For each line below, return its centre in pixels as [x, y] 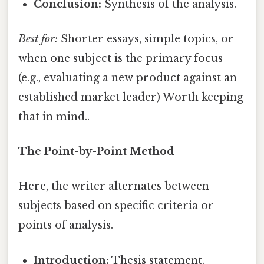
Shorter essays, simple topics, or [146, 39]
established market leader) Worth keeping [131, 97]
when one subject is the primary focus [121, 58]
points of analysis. [66, 225]
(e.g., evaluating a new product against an [128, 77]
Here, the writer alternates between [114, 187]
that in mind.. [54, 116]
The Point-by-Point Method [96, 152]
